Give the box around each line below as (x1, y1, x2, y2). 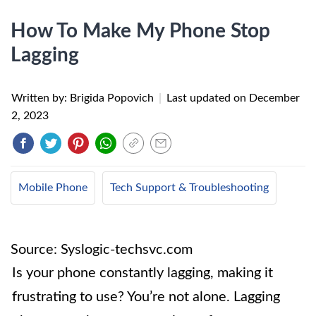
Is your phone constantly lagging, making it (12, 266, 273, 280)
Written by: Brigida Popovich (11, 92, 157, 104)
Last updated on (166, 92, 249, 104)
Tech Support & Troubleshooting (110, 182, 269, 193)
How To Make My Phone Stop (11, 21, 270, 41)
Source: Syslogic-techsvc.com (11, 243, 193, 257)
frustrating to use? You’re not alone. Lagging (12, 290, 280, 304)
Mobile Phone (18, 182, 87, 193)
